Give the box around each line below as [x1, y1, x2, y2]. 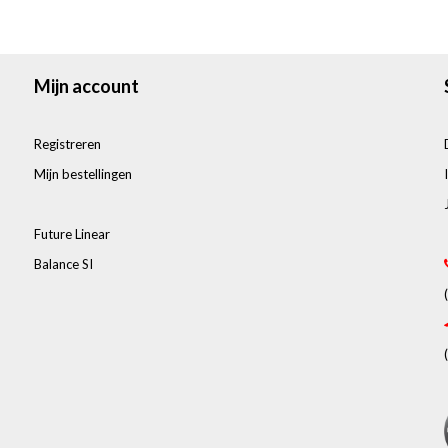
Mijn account [34, 74, 139, 97]
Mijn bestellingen [34, 165, 132, 182]
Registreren [34, 135, 101, 152]
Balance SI [34, 255, 93, 272]
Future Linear [34, 225, 110, 242]
